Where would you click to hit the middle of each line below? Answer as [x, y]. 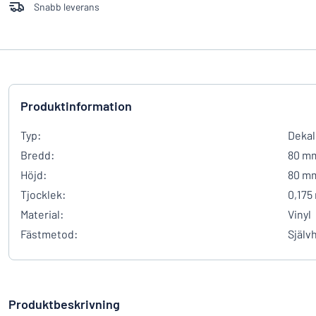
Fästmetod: [49, 234]
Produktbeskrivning [64, 304]
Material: [42, 214]
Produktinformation [76, 106]
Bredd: [37, 155]
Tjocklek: [43, 194]
